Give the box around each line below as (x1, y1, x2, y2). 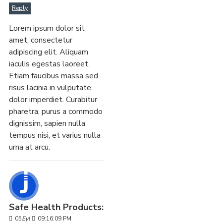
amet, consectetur (9, 35, 72, 46)
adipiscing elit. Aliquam (9, 47, 88, 58)
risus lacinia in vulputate (9, 82, 91, 94)
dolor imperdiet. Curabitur (9, 94, 97, 106)
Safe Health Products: (9, 201, 104, 214)
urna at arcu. (9, 142, 50, 153)
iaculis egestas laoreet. (9, 58, 90, 70)
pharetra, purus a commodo (9, 106, 103, 117)
